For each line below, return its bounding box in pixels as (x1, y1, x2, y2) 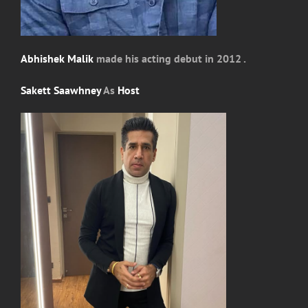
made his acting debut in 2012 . (93, 52, 246, 66)
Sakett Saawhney (21, 82, 101, 97)
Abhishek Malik (21, 52, 93, 66)
